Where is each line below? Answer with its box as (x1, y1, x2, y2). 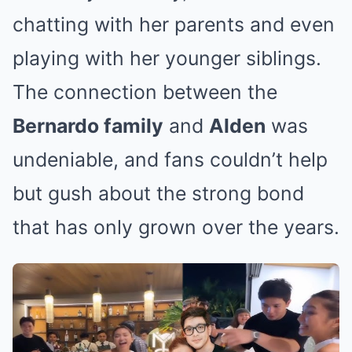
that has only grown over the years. (13, 214, 339, 239)
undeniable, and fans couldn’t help (13, 147, 328, 171)
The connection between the (13, 79, 277, 104)
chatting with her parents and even (13, 12, 335, 36)
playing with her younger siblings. (13, 46, 321, 70)
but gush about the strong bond (13, 181, 304, 205)
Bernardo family (13, 113, 163, 137)
